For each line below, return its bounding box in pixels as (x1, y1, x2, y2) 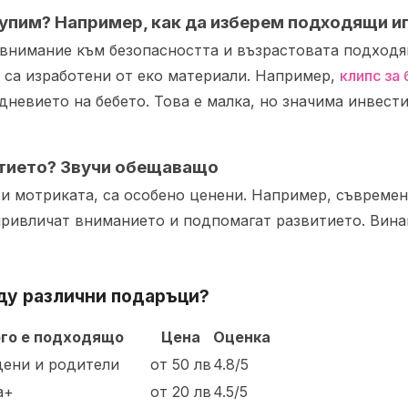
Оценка (213, 328, 270, 346)
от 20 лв (150, 382, 211, 401)
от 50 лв (150, 355, 211, 373)
